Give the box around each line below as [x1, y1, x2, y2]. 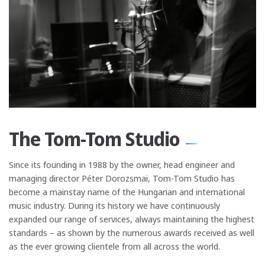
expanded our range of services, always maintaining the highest [9, 213, 254, 225]
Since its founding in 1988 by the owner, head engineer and [9, 159, 235, 171]
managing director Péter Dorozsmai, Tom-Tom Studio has [9, 172, 235, 185]
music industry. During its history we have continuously [9, 199, 220, 212]
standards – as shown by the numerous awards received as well [9, 227, 254, 239]
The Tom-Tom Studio [9, 126, 180, 152]
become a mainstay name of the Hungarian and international [9, 186, 245, 198]
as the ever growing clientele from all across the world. [9, 240, 220, 253]
